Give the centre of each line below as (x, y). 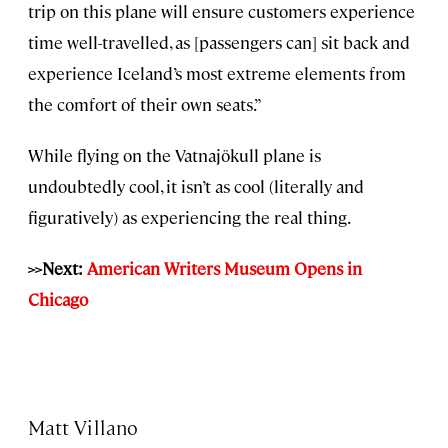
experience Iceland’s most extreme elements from (217, 72)
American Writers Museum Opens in (224, 267)
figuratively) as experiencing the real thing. (189, 216)
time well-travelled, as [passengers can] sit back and (219, 41)
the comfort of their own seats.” (145, 103)
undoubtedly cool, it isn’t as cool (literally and (196, 185)
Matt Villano (83, 426)
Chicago (58, 298)
